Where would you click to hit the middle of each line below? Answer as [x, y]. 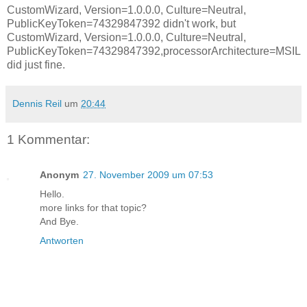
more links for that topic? [93, 208]
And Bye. [59, 222]
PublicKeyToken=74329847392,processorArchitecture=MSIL [153, 51]
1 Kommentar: [48, 139]
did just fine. [36, 64]
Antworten [62, 241]
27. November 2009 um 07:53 [148, 175]
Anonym [59, 175]
